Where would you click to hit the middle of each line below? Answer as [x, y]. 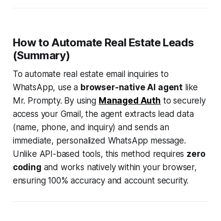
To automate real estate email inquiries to [91, 74]
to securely [183, 101]
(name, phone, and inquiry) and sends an [91, 128]
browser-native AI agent [131, 88]
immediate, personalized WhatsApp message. [99, 141]
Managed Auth [129, 101]
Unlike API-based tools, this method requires [100, 154]
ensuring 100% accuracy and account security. [101, 181]
